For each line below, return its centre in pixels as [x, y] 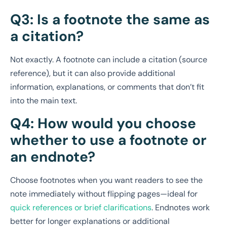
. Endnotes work [181, 207]
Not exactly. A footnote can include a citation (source [109, 60]
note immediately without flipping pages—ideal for [104, 194]
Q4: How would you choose [103, 123]
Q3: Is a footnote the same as [110, 20]
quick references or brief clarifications [81, 207]
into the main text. [44, 101]
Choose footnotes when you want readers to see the [106, 180]
